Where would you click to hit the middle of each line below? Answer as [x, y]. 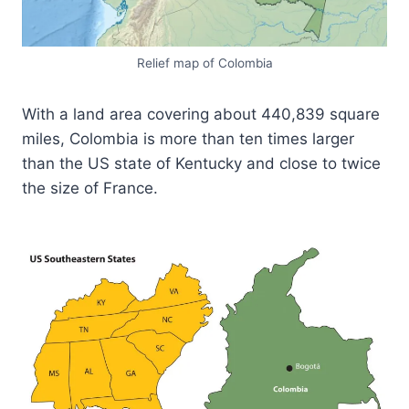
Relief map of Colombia [204, 63]
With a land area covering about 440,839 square [201, 114]
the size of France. [90, 188]
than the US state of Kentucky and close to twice [201, 163]
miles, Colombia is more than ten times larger [188, 138]
